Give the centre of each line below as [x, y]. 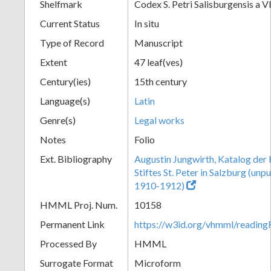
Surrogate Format [77, 263]
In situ [147, 23]
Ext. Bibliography [76, 158]
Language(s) [65, 100]
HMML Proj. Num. [79, 204]
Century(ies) [65, 81]
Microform [158, 263]
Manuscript [158, 42]
